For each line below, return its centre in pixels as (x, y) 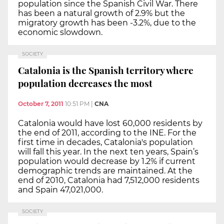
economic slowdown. (60, 32)
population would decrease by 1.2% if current (107, 161)
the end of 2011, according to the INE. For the (107, 133)
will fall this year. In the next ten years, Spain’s (108, 152)
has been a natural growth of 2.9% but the (101, 13)
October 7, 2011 (41, 104)
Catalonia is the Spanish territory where (106, 70)
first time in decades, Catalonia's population (105, 142)
